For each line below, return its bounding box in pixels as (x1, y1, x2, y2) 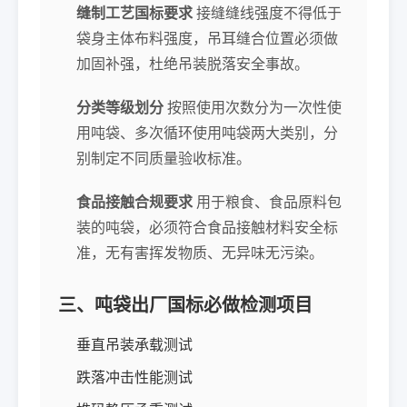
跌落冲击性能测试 (76, 367, 193, 387)
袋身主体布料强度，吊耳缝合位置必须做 (76, 28, 338, 48)
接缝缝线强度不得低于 (193, 3, 342, 23)
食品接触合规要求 (76, 192, 193, 212)
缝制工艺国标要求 (76, 3, 193, 23)
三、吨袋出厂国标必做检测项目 (58, 293, 313, 317)
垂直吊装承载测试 (76, 334, 193, 354)
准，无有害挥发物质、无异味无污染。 (76, 243, 323, 263)
